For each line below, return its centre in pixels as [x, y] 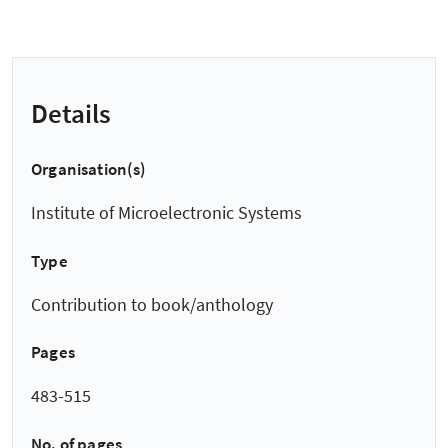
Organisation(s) [89, 169]
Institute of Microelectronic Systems [166, 213]
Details [71, 112]
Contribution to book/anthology [152, 304]
